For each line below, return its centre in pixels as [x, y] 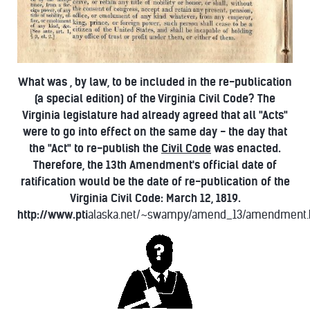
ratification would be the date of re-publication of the [155, 181]
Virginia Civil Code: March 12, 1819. [155, 198]
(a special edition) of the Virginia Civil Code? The [155, 98]
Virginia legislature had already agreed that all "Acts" [155, 115]
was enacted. [246, 148]
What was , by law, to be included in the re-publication [155, 82]
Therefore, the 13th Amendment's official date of [155, 165]
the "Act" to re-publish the [95, 148]
